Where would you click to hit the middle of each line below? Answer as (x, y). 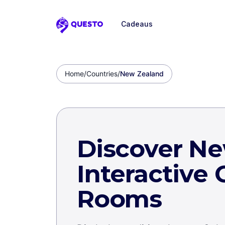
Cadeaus (137, 24)
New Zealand (142, 74)
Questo (71, 30)
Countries (102, 74)
